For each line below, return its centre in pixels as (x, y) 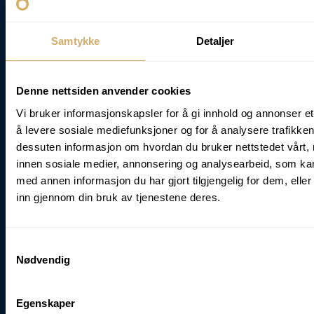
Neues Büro (114, 241)
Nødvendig (43, 259)
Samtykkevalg (39, 245)
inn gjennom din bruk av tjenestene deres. (118, 197)
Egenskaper (46, 303)
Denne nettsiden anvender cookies (103, 91)
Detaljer (215, 41)
